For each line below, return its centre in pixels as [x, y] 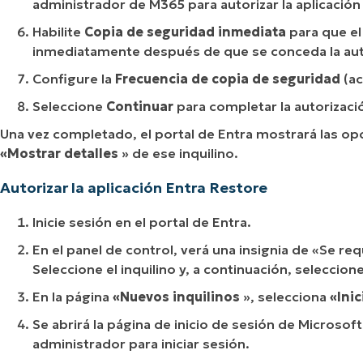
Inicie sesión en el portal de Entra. [142, 222]
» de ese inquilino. [178, 153]
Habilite [58, 31]
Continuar [140, 106]
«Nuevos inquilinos [176, 296]
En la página [73, 296]
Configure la [74, 78]
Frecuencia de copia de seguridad [228, 78]
